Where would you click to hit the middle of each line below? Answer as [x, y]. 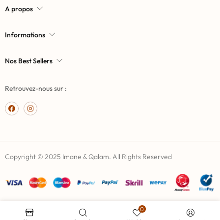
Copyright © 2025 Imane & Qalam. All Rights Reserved [88, 157]
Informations [25, 35]
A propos [19, 9]
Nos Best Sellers [29, 61]
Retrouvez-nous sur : [36, 89]
